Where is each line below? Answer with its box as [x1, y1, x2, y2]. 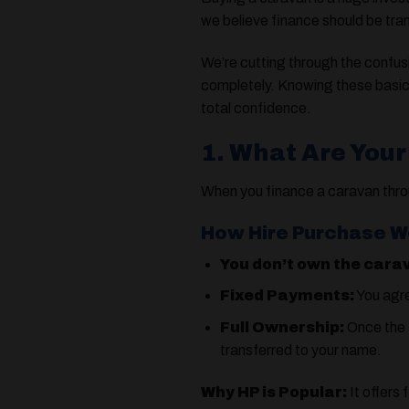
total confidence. [201, 100, 312, 116]
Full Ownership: [220, 320, 345, 336]
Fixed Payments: [220, 288, 355, 304]
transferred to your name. [220, 342, 383, 359]
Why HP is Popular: [201, 383, 348, 400]
